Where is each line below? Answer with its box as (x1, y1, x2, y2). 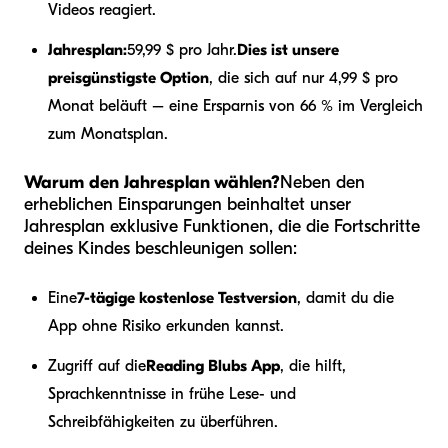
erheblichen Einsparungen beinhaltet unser (24, 194, 351, 216)
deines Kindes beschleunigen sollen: (24, 238, 297, 260)
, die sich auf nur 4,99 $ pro (209, 69, 398, 88)
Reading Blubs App (146, 357, 280, 376)
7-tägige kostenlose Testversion (77, 289, 297, 308)
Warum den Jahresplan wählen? (24, 172, 280, 194)
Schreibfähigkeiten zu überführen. (48, 413, 278, 432)
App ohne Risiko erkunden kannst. (48, 317, 284, 336)
